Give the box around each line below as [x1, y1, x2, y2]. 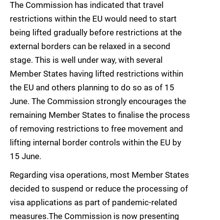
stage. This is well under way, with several [10, 55, 163, 65]
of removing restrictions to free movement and [10, 124, 183, 134]
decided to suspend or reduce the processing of [10, 184, 188, 194]
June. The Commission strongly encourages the [10, 96, 186, 107]
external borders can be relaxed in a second [10, 41, 170, 52]
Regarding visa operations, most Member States [10, 170, 189, 180]
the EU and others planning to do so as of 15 [10, 82, 174, 93]
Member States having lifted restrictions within [10, 69, 183, 79]
